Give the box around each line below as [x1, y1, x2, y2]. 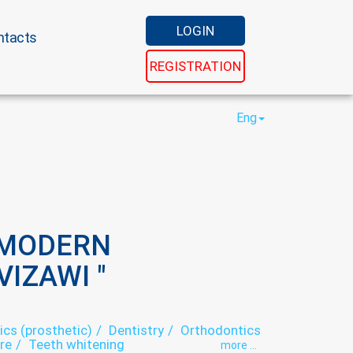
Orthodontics [180, 322, 261, 338]
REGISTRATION [150, 58, 241, 74]
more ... [221, 339, 257, 351]
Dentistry [108, 322, 164, 338]
